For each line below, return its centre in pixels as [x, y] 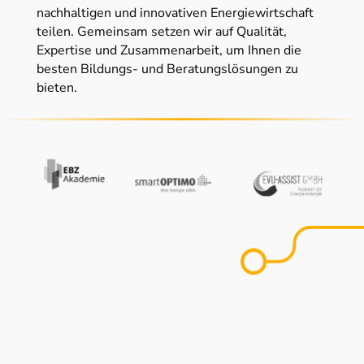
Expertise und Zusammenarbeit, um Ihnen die [169, 50]
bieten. [56, 87]
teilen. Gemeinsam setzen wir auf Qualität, [161, 31]
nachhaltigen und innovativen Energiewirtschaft [175, 13]
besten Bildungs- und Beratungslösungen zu [167, 69]
